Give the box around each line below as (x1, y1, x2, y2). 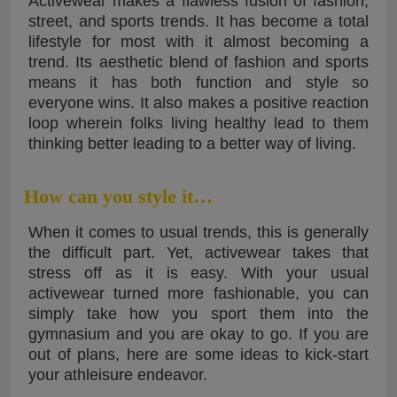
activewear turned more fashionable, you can (28, 284, 369, 303)
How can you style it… (24, 185, 213, 208)
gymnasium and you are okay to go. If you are (28, 325, 369, 344)
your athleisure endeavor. (28, 366, 207, 385)
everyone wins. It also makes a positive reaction (28, 94, 369, 113)
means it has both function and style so (28, 74, 369, 92)
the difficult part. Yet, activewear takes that (28, 244, 369, 262)
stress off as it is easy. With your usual (28, 264, 369, 283)
